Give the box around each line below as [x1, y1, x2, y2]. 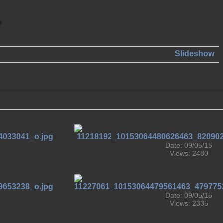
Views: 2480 [169, 149, 208, 157]
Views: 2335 [169, 199, 208, 207]
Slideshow [175, 49, 214, 58]
